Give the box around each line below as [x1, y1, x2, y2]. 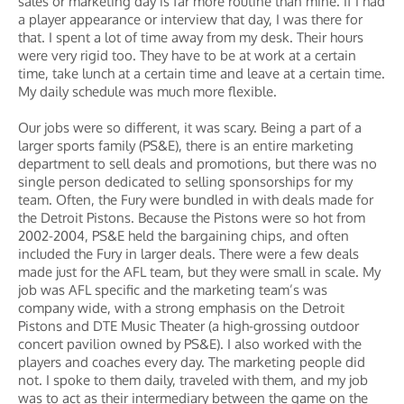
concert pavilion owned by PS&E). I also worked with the [18, 335, 362, 353]
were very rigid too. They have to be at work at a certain [18, 47, 356, 64]
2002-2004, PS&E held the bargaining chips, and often [18, 227, 349, 244]
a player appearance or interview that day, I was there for [18, 11, 363, 28]
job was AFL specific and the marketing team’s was [18, 281, 327, 298]
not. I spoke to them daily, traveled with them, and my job [18, 372, 368, 389]
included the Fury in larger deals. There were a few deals [18, 245, 359, 262]
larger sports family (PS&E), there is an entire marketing [18, 137, 353, 154]
